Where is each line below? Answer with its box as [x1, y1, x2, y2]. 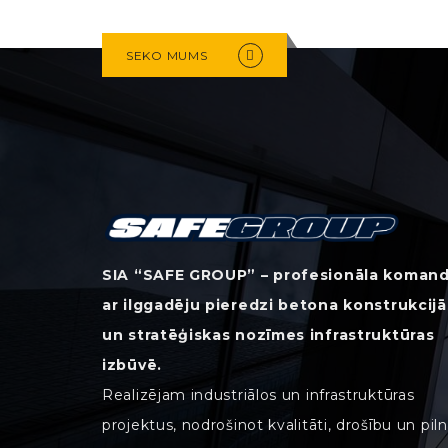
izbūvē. [102, 355, 162, 374]
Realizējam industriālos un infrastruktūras [102, 385, 415, 404]
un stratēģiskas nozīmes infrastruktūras [102, 325, 435, 344]
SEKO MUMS [126, 47, 208, 63]
